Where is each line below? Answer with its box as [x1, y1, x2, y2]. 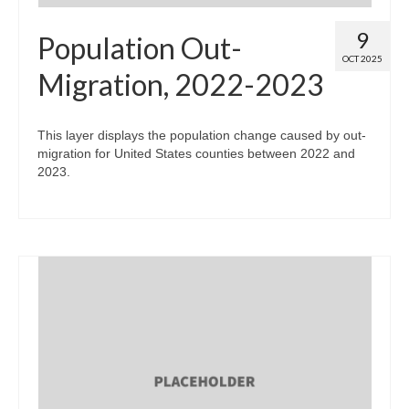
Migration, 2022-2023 [37, 67, 324, 103]
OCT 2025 [342, 53, 383, 65]
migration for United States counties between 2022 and [37, 146, 355, 162]
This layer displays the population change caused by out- [37, 128, 366, 143]
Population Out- [37, 30, 242, 67]
